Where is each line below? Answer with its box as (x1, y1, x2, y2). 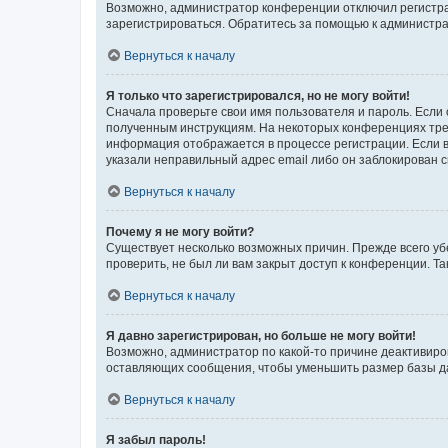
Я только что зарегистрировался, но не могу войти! (106, 88, 410, 103)
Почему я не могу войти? (106, 224, 254, 239)
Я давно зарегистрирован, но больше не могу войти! (106, 328, 416, 343)
